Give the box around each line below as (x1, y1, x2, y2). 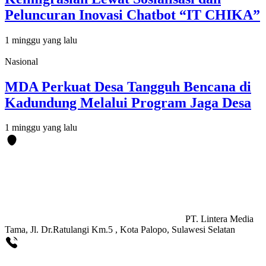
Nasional (5, 56, 38, 66)
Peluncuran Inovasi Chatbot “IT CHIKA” (5, 7, 260, 23)
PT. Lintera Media (185, 214, 254, 224)
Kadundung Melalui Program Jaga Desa (5, 94, 251, 110)
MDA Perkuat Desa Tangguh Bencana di (5, 78, 251, 94)
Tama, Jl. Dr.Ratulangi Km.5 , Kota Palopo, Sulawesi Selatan (5, 224, 235, 235)
